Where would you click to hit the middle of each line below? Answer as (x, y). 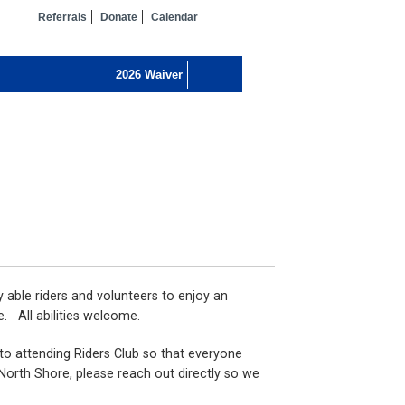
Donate (119, 17)
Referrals (62, 17)
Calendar (174, 17)
